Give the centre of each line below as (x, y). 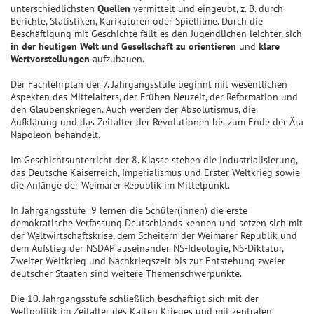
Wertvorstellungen (50, 59)
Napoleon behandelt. (55, 135)
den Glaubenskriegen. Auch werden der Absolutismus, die (133, 110)
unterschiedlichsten (54, 9)
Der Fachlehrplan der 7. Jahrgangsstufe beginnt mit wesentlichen (149, 84)
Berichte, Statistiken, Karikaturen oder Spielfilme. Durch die (137, 21)
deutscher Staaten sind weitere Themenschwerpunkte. (126, 274)
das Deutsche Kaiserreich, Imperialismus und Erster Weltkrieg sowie (155, 173)
